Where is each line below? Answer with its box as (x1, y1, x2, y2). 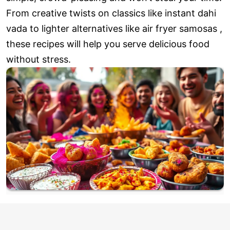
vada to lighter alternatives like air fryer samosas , (6, 23, 222, 34)
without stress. (6, 54, 71, 65)
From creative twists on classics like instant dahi (6, 8, 216, 19)
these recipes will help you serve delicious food (6, 39, 209, 50)
